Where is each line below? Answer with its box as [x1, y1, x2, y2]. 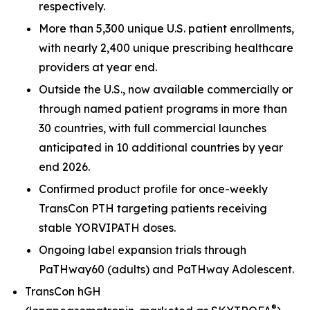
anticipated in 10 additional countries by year [39, 140, 283, 154]
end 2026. [39, 160, 90, 174]
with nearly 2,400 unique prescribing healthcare [39, 41, 293, 55]
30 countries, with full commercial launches [39, 121, 266, 135]
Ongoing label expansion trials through [39, 243, 246, 257]
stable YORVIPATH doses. [39, 221, 176, 235]
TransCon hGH [25, 284, 101, 298]
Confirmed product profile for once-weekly [39, 182, 268, 196]
